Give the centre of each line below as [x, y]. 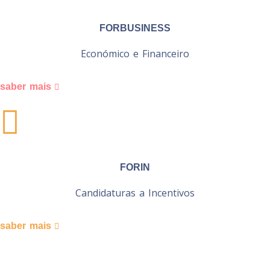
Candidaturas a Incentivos [135, 193]
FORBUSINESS [135, 28]
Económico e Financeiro [135, 53]
